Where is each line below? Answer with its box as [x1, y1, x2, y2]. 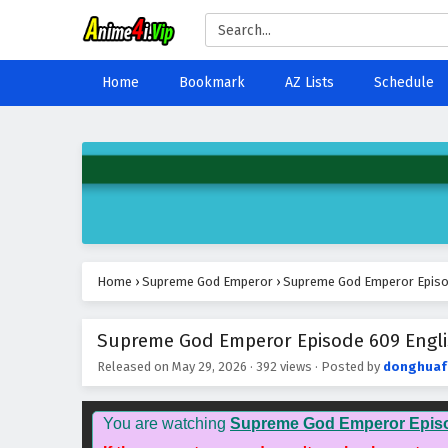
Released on [97, 359, 172, 374]
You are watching [103, 415, 230, 432]
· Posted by [312, 359, 383, 374]
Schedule [374, 74, 434, 91]
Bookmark [179, 74, 245, 91]
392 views [256, 359, 312, 374]
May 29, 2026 [172, 359, 247, 374]
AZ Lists [285, 74, 334, 91]
